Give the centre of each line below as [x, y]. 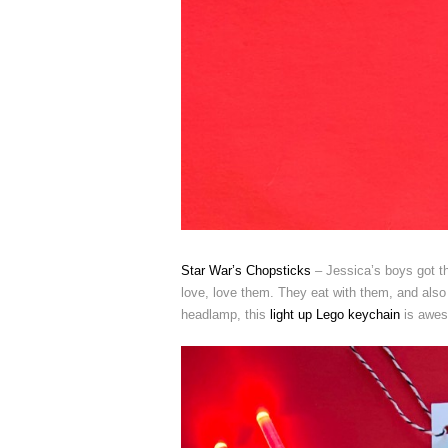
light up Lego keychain [335, 314]
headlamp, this [225, 314]
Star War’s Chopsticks [246, 270]
